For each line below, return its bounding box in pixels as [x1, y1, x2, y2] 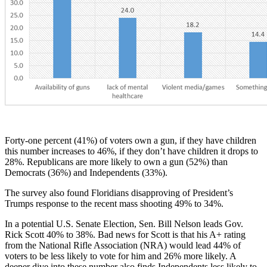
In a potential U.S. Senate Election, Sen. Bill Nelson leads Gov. [5, 218, 243, 229]
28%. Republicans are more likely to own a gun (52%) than [5, 156, 228, 167]
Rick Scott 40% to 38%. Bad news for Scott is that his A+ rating [5, 229, 246, 240]
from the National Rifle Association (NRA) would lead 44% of [5, 240, 241, 250]
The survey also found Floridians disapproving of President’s [5, 187, 233, 198]
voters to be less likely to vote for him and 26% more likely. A [5, 250, 236, 261]
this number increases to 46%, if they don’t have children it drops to [5, 145, 258, 156]
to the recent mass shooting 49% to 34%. [71, 198, 223, 209]
